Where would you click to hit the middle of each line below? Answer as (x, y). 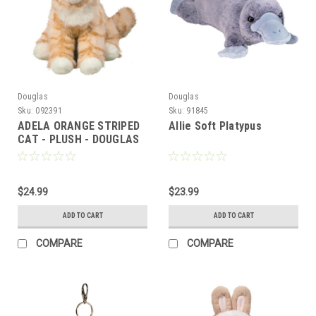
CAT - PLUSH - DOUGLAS (79, 140)
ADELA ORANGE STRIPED (79, 126)
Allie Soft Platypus (215, 126)
